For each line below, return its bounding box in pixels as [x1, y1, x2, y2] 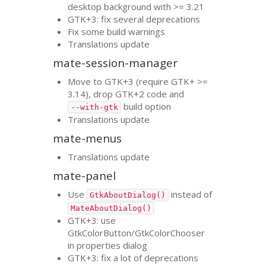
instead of [169, 188, 213, 200]
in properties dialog [68, 239, 148, 251]
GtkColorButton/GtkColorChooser [68, 226, 205, 239]
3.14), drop [68, 87, 116, 100]
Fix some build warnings [68, 25, 166, 37]
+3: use [86, 214, 116, 226]
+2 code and [134, 87, 185, 100]
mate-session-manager [53, 55, 178, 71]
